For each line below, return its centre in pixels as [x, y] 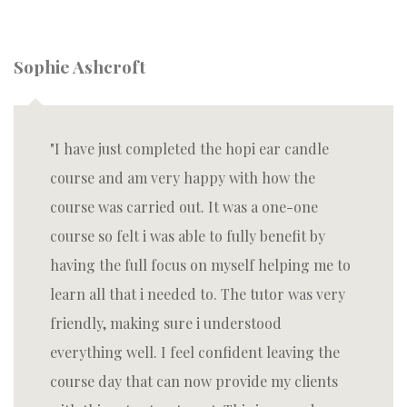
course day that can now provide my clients [194, 381]
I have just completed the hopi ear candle [192, 149]
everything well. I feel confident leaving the [195, 352]
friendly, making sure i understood [166, 323]
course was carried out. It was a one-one [184, 207]
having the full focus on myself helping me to [200, 265]
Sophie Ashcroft [79, 66]
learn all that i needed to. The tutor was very [198, 294]
